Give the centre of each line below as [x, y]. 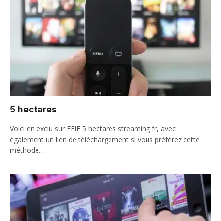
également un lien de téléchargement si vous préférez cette [105, 139]
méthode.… [28, 150]
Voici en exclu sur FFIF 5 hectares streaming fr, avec [93, 129]
